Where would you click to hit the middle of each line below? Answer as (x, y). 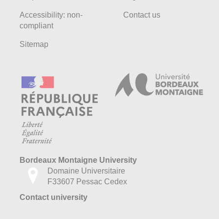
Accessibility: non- (51, 15)
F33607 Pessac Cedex (87, 181)
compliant (36, 25)
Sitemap (34, 44)
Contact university (54, 197)
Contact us (142, 15)
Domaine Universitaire (86, 171)
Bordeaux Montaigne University (78, 160)
